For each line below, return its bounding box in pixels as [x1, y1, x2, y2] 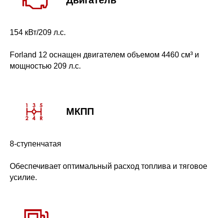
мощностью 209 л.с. [10, 62, 81, 71]
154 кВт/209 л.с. [10, 28, 66, 37]
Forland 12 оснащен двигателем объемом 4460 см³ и [10, 51, 199, 59]
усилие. [10, 173, 37, 182]
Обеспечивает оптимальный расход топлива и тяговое [10, 162, 207, 171]
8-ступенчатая [10, 140, 61, 148]
